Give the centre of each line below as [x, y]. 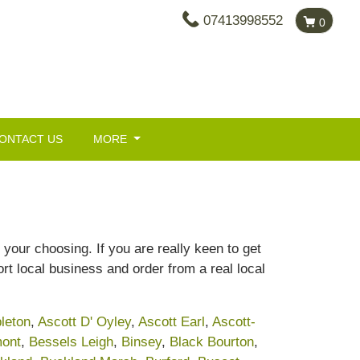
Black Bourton [212, 342]
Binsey [141, 342]
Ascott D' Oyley [84, 321]
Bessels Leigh [71, 342]
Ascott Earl [172, 321]
